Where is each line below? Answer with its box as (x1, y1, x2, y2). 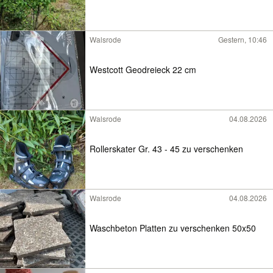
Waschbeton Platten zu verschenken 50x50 (90, 221, 256, 234)
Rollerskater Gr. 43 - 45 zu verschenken (90, 142, 243, 155)
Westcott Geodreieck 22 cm (90, 63, 196, 76)
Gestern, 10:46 (218, 34, 267, 44)
